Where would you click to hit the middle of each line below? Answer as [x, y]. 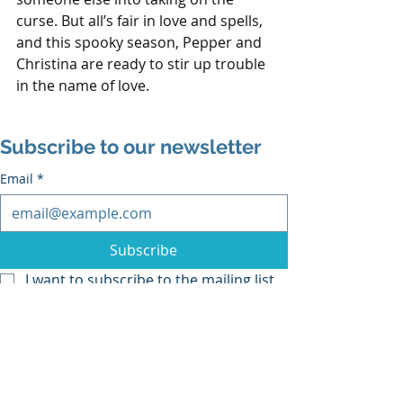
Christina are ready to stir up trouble [143, 63]
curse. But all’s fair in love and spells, [141, 20]
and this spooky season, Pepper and [141, 42]
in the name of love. [83, 85]
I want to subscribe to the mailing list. [152, 279]
